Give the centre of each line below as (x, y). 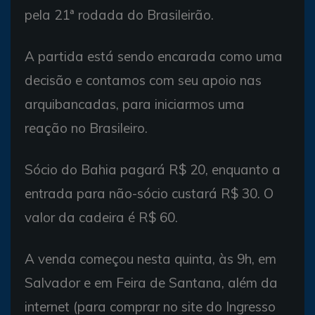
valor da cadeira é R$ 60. (101, 217)
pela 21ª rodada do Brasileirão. (119, 15)
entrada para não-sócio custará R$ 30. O (149, 193)
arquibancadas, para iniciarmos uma (135, 104)
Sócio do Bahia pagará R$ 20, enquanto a (153, 169)
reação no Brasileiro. (86, 128)
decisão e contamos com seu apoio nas (143, 80)
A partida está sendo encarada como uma (154, 56)
